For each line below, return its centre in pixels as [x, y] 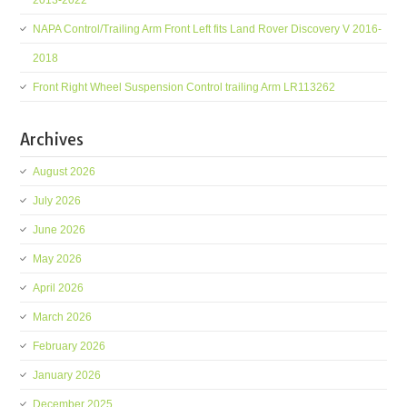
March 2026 [63, 317]
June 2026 [60, 230]
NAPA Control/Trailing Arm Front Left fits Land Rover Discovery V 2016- [208, 29]
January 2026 [67, 375]
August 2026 [65, 172]
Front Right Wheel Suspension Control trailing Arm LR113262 [184, 87]
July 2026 [57, 201]
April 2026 [59, 288]
